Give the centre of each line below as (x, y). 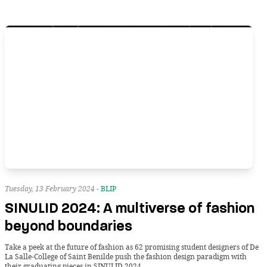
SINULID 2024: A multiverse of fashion (130, 208)
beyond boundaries (69, 226)
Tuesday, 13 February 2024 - (53, 188)
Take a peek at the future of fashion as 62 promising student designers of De (132, 247)
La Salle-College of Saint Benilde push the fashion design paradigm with (126, 256)
